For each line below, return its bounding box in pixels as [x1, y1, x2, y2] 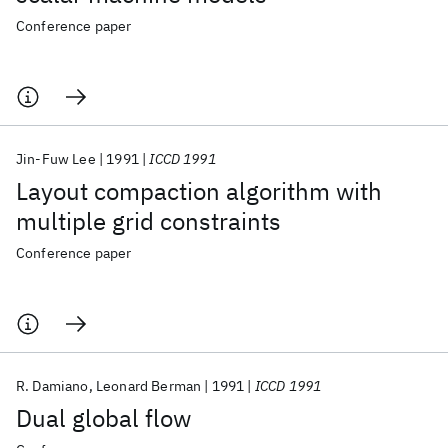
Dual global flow [16, 402, 191, 434]
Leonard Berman [95, 377, 202, 395]
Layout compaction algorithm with [16, 175, 382, 207]
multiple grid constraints [16, 205, 281, 237]
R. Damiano [16, 377, 89, 395]
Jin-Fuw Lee [16, 150, 96, 168]
